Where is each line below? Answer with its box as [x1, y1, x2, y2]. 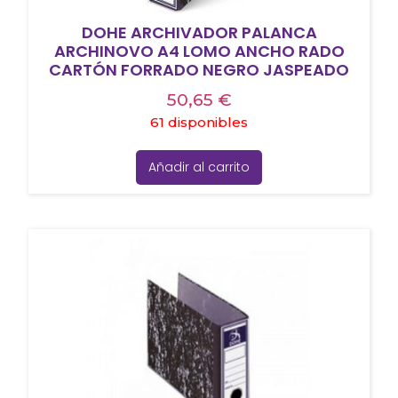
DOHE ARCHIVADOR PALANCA [81, 20, 317, 44]
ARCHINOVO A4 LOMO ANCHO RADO [53, 39, 345, 62]
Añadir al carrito [148, 157, 250, 176]
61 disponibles [150, 113, 248, 131]
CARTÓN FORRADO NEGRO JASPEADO [49, 58, 349, 81]
